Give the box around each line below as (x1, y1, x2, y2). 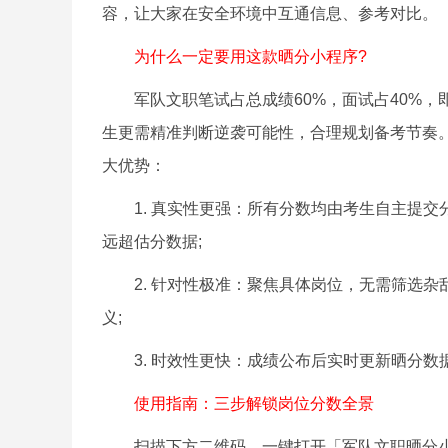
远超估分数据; (102, 233, 202, 250)
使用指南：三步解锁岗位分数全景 (102, 395, 374, 412)
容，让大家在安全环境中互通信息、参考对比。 (102, 5, 438, 22)
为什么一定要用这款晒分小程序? (102, 48, 367, 65)
